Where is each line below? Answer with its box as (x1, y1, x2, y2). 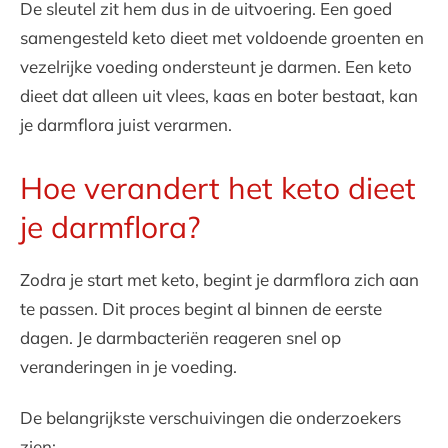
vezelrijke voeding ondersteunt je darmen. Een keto (20, 56, 412, 77)
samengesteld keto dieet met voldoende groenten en (20, 27, 424, 48)
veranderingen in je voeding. (20, 356, 237, 377)
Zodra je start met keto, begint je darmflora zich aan (20, 269, 419, 290)
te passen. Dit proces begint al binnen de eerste (20, 298, 382, 319)
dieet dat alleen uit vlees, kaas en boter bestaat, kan (20, 85, 418, 106)
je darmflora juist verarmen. (20, 114, 232, 135)
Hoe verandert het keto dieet (20, 169, 416, 207)
